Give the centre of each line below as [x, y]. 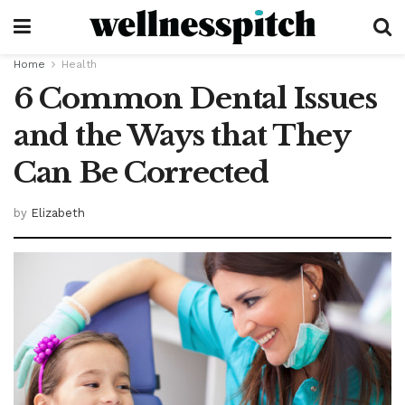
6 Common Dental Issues [195, 99]
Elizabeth [58, 212]
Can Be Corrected [141, 173]
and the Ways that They [182, 136]
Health [79, 64]
